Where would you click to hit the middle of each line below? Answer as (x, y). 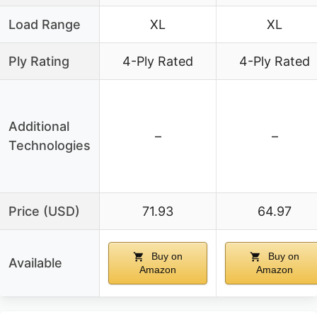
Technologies (50, 145)
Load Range (45, 24)
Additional (39, 126)
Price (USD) (44, 211)
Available (35, 263)
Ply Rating (39, 61)
